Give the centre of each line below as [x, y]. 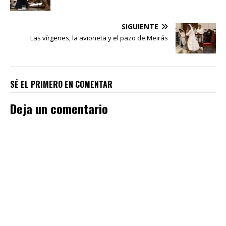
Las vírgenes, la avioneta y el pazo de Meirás [99, 38]
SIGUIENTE [140, 26]
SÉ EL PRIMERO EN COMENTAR [61, 84]
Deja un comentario [59, 108]
